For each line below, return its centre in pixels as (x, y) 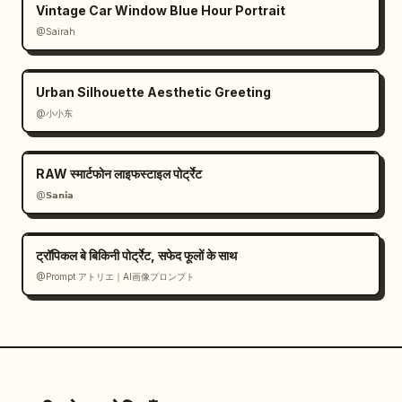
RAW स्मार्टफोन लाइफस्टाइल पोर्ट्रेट (119, 174)
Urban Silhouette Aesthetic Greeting (153, 92)
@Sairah (56, 31)
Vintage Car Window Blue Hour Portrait (161, 10)
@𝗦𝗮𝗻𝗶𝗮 (55, 195)
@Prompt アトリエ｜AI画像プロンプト (115, 276)
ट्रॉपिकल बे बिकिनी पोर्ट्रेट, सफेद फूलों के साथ (136, 255)
